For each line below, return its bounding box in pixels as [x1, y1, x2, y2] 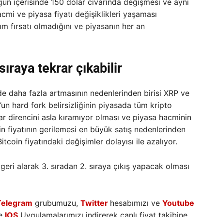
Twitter [80, 198, 108, 208]
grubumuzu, [32, 198, 80, 208]
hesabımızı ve [109, 198, 162, 208]
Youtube [162, 198, 194, 208]
